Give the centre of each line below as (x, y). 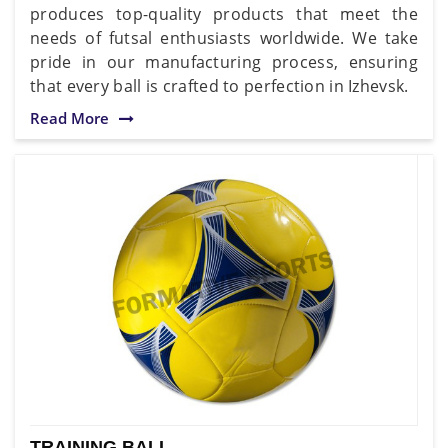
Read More (69, 117)
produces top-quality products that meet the (224, 13)
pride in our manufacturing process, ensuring (224, 61)
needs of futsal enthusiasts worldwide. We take (224, 37)
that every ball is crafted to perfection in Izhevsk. (219, 85)
